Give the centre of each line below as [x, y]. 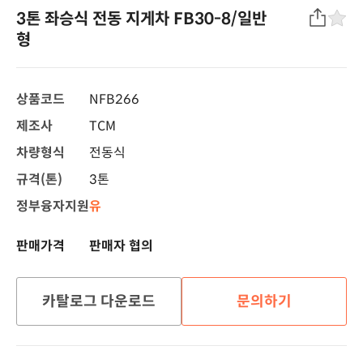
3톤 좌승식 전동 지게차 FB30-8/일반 [141, 19]
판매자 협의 [121, 246]
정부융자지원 [53, 207]
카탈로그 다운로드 [99, 302]
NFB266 [114, 100]
